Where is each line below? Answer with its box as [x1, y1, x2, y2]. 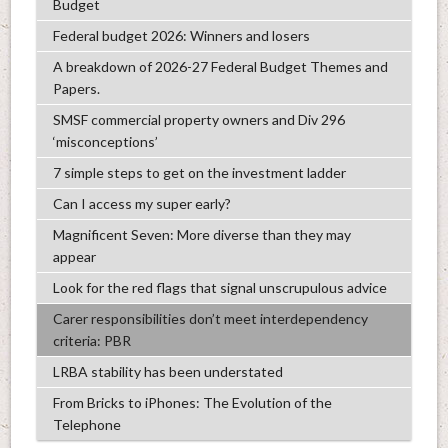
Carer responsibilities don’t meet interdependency [52, 309, 368, 327]
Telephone [52, 415, 121, 433]
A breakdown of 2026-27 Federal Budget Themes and [52, 57, 388, 75]
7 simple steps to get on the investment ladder [52, 163, 346, 181]
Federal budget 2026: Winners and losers [52, 26, 310, 44]
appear [52, 247, 96, 265]
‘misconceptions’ [52, 132, 158, 150]
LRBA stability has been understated [52, 362, 283, 380]
